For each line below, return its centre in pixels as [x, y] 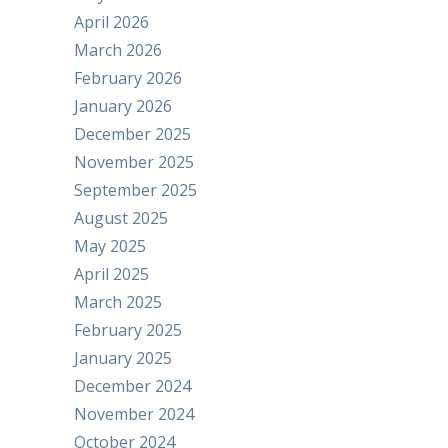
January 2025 [123, 358]
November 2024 [134, 414]
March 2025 [118, 302]
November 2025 [134, 162]
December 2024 [132, 386]
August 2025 [121, 218]
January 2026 [123, 106]
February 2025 [128, 330]
